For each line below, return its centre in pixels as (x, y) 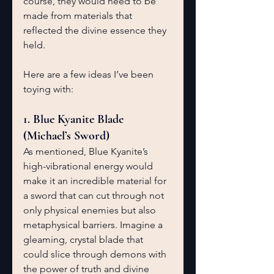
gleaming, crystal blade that (84, 239)
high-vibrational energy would (89, 166)
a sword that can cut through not (95, 195)
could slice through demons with (96, 254)
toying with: (48, 89)
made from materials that (79, 16)
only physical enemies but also (91, 210)
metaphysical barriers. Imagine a (94, 225)
